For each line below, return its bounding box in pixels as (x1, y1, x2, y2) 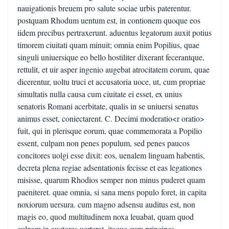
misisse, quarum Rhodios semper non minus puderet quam (17, 174, 205, 185)
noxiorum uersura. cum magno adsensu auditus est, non (17, 199, 195, 210)
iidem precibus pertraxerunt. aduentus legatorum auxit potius (17, 27, 212, 38)
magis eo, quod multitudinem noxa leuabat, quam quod (17, 211, 194, 222)
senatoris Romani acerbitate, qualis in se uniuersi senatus (17, 101, 198, 111)
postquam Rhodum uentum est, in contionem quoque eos (17, 15, 200, 26)
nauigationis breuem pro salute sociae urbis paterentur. (17, 3, 191, 13)
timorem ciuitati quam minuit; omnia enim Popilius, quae (17, 39, 199, 50)
